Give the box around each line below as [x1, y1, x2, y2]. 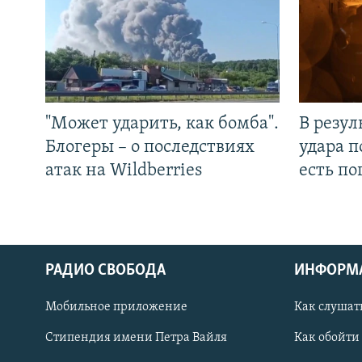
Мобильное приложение [45, 301, 187, 314]
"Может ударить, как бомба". [45, 115, 279, 134]
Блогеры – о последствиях [45, 138, 255, 158]
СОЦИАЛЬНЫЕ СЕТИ [15, 307, 110, 320]
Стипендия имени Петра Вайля [45, 331, 227, 345]
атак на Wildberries [45, 162, 202, 181]
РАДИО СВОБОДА [45, 263, 166, 280]
